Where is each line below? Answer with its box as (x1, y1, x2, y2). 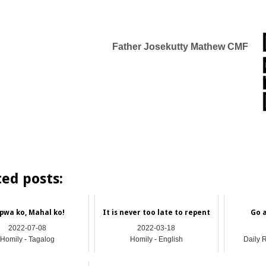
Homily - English (129, 235, 183, 244)
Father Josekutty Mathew (112, 42, 226, 52)
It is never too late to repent (102, 208, 210, 217)
